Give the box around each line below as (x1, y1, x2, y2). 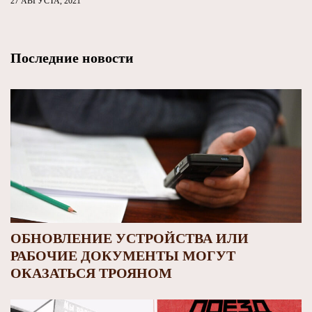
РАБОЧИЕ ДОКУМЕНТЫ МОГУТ (10, 248, 235, 264)
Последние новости (10, 50, 134, 65)
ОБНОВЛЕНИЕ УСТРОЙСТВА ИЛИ (10, 231, 249, 247)
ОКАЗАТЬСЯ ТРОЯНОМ (10, 265, 172, 281)
